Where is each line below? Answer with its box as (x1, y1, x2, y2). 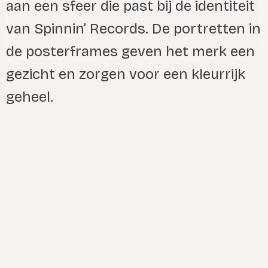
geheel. (6, 88, 57, 105)
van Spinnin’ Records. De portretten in (6, 20, 261, 37)
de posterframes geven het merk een (6, 42, 255, 60)
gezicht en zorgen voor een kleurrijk (6, 65, 245, 83)
